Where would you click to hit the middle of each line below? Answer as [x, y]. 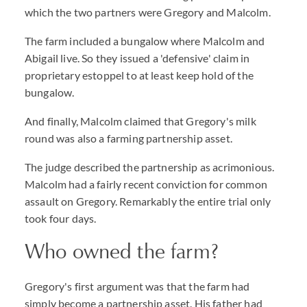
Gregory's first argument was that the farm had [137, 286]
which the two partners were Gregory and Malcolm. [148, 12]
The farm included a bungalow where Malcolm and [145, 41]
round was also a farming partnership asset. [128, 138]
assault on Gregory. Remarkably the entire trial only [148, 201]
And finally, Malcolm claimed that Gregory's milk [140, 121]
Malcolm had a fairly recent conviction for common [146, 184]
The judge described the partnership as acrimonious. [150, 167]
